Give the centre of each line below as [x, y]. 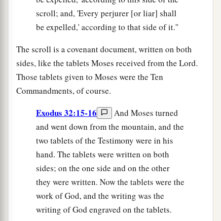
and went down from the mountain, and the [110, 126]
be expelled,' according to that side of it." [107, 27]
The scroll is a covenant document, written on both [104, 49]
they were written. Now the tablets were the [110, 182]
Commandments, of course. [64, 90]
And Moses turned [145, 112]
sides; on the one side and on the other [103, 168]
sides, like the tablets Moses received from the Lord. [107, 63]
